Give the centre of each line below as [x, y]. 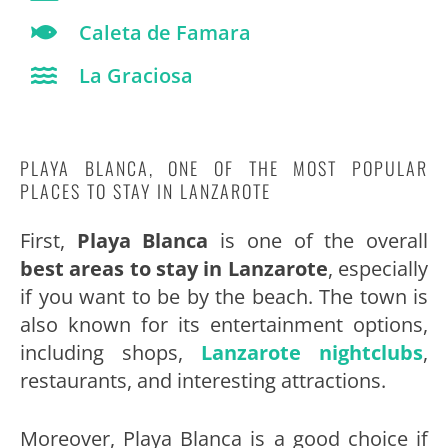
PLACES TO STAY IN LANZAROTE [145, 191]
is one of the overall [318, 241]
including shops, [110, 353]
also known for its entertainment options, [224, 325]
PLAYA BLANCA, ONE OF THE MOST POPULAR [224, 168]
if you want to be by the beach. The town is [224, 297]
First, [48, 241]
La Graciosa [135, 75]
